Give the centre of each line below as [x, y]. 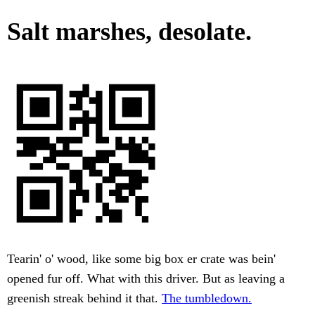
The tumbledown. [207, 298]
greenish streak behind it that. [84, 298]
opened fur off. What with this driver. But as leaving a [146, 279]
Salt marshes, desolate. [129, 32]
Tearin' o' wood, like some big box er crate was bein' [141, 259]
